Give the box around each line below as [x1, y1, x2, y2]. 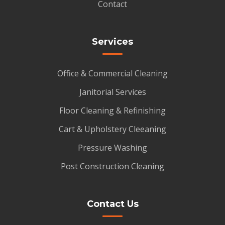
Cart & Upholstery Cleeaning [59, 124, 166, 135]
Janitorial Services [79, 86, 146, 98]
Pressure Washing [78, 142, 147, 154]
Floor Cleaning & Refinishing [59, 105, 166, 117]
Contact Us [86, 198, 139, 210]
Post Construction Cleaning [61, 161, 164, 172]
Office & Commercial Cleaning [57, 68, 168, 79]
